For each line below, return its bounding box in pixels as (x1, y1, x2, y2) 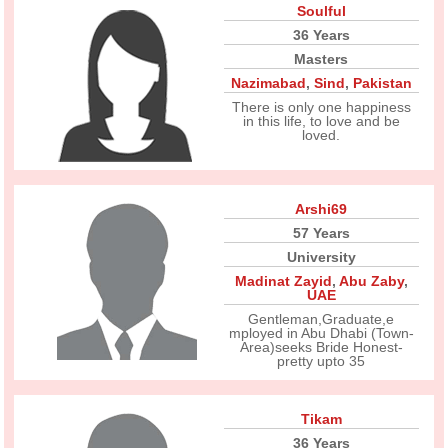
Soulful (296, 3, 346, 19)
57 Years (292, 225, 350, 241)
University (286, 249, 356, 265)
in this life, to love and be (242, 113, 400, 129)
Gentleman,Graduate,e (248, 311, 395, 327)
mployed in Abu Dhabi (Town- (228, 325, 414, 341)
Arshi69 (295, 201, 348, 217)
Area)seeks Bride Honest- (239, 339, 403, 355)
